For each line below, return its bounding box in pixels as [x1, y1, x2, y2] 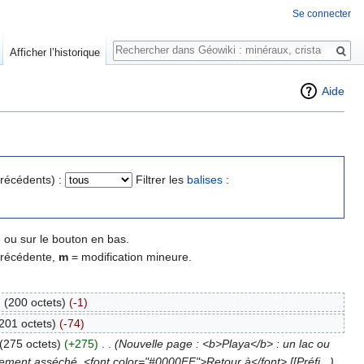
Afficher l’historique [9, 46, 100, 58]
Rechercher [112, 32, 201, 51]
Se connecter [292, 8, 351, 20]
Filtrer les [136, 172, 187, 186]
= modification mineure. [68, 249, 192, 263]
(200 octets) [3, 296, 66, 310]
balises [187, 172, 223, 186]
